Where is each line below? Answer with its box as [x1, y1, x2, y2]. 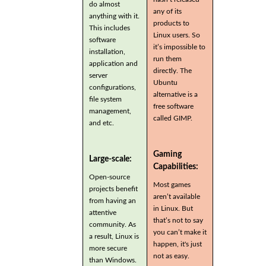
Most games [153, 180, 191, 188]
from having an [89, 197, 136, 204]
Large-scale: [89, 154, 132, 163]
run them [153, 55, 182, 62]
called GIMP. [153, 114, 194, 122]
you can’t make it [153, 228, 207, 236]
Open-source [89, 173, 130, 180]
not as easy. [153, 252, 195, 259]
